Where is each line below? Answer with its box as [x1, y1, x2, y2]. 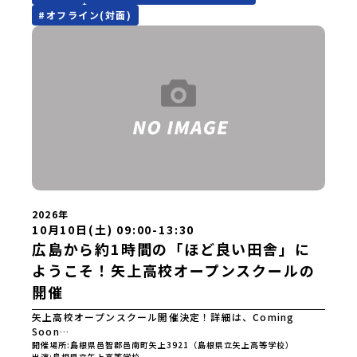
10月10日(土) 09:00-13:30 [32, 222, 195, 238]
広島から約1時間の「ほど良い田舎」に [32, 238, 311, 260]
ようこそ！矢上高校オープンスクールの [32, 260, 316, 281]
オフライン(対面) [45, 8, 132, 22]
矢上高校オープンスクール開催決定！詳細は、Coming [32, 310, 295, 324]
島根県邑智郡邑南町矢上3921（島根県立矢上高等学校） [70, 339, 294, 351]
